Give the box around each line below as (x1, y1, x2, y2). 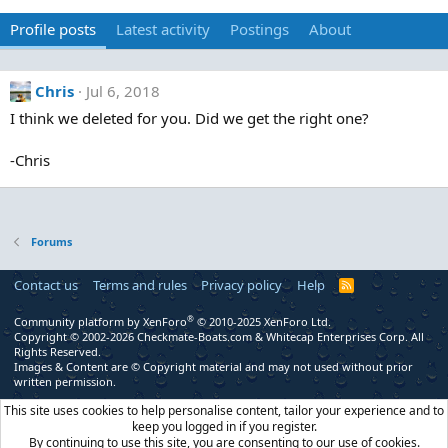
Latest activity (116, 19, 210, 39)
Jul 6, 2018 (86, 81, 160, 101)
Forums (30, 234, 72, 249)
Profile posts (10, 19, 96, 39)
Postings (230, 19, 289, 39)
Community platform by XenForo (14, 314, 187, 329)
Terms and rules (92, 276, 187, 294)
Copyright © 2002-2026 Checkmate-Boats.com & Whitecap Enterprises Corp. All (14, 329, 424, 344)
